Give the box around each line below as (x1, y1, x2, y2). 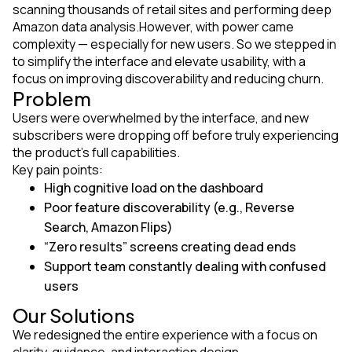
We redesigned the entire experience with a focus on (13, 325, 317, 343)
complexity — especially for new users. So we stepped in (13, 35, 336, 53)
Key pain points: (13, 160, 103, 178)
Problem (13, 86, 91, 110)
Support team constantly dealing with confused (44, 257, 326, 275)
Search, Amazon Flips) (44, 218, 173, 236)
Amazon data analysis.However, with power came (13, 17, 294, 35)
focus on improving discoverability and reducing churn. (13, 69, 324, 87)
